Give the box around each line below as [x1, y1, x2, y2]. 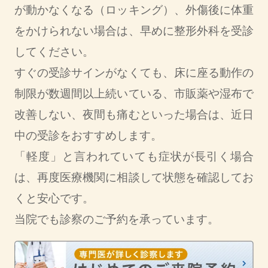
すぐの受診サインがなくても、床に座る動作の [14, 66, 254, 80]
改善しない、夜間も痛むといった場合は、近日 [14, 108, 254, 121]
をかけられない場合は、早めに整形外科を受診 [14, 25, 254, 38]
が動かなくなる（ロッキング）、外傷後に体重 [14, 4, 254, 17]
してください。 [14, 45, 94, 59]
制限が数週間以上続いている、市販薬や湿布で [14, 87, 254, 100]
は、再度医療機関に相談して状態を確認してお [14, 171, 254, 184]
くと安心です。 [14, 192, 94, 205]
